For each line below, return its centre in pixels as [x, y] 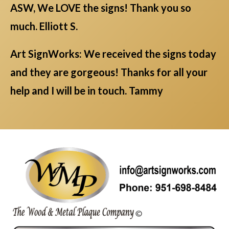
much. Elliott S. [44, 26]
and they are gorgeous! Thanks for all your [109, 72]
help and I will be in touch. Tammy [87, 91]
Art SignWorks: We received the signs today [113, 54]
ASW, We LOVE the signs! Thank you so [101, 8]
